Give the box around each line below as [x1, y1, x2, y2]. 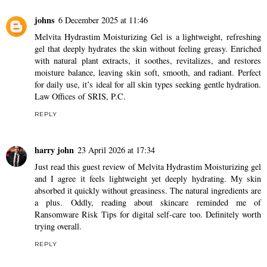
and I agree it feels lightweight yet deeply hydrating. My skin [35, 173, 261, 185]
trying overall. [35, 221, 82, 232]
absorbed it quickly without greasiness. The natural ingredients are [35, 185, 261, 197]
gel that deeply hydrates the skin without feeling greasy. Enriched [35, 43, 261, 55]
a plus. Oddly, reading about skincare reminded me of [35, 197, 261, 209]
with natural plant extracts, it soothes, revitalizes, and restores [35, 55, 261, 67]
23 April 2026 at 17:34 [77, 144, 155, 156]
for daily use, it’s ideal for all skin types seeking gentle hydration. [35, 79, 261, 91]
